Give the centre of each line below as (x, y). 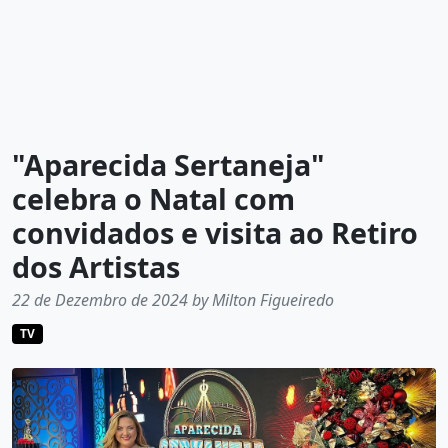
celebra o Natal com (153, 199)
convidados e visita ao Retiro (215, 233)
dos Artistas (96, 267)
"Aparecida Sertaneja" (168, 165)
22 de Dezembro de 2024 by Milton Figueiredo (173, 300)
